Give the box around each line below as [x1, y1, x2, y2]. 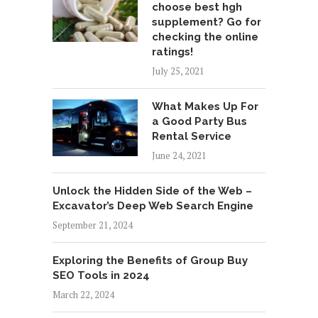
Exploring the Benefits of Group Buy [53, 254, 248, 268]
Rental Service [152, 130, 231, 143]
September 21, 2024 [53, 219, 133, 232]
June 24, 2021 [152, 149, 207, 163]
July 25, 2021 [152, 65, 204, 78]
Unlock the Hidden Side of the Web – [53, 185, 252, 198]
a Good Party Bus [152, 115, 247, 128]
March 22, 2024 [53, 288, 114, 302]
